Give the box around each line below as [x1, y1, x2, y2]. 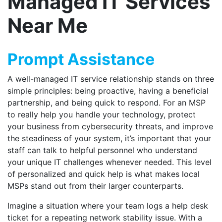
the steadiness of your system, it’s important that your [7, 133, 211, 143]
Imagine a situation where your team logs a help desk [7, 201, 208, 211]
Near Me [7, 13, 88, 38]
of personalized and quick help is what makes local [7, 169, 200, 179]
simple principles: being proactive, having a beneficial [7, 86, 209, 96]
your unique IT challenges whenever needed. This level [7, 157, 212, 167]
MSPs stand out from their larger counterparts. [7, 181, 183, 191]
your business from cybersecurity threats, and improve [7, 121, 213, 131]
